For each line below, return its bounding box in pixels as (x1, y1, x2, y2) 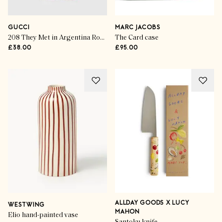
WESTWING (8, 202, 45, 208)
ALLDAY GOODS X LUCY (115, 200, 189, 206)
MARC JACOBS (115, 25, 161, 31)
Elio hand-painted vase (8, 212, 78, 219)
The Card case (115, 34, 159, 42)
